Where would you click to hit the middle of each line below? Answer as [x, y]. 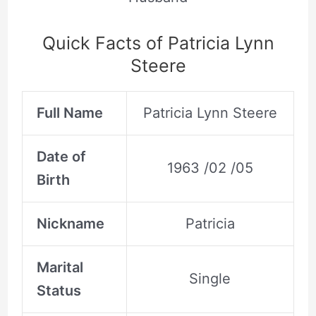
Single [210, 278]
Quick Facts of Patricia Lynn [158, 43]
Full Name [69, 113]
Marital [60, 267]
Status [59, 290]
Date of [61, 156]
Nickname [70, 223]
